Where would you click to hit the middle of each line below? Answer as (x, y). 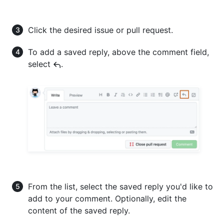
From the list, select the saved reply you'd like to (120, 187)
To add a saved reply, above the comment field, (118, 52)
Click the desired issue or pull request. (100, 30)
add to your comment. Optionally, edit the (107, 199)
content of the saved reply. (79, 211)
